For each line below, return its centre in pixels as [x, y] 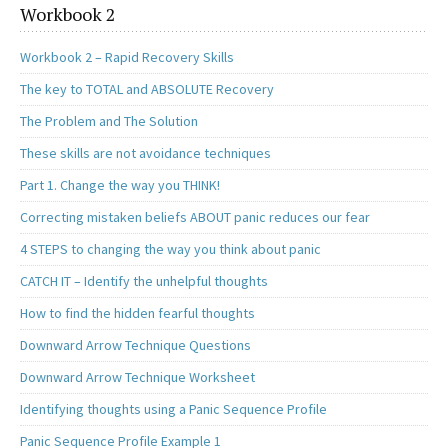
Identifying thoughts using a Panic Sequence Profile [173, 409]
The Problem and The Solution [109, 121]
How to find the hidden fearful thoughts [137, 313]
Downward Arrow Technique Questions [135, 345]
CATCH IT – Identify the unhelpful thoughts [144, 281]
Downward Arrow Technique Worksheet [137, 377]
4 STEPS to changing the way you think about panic [170, 249]
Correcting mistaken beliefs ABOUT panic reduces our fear [195, 217]
